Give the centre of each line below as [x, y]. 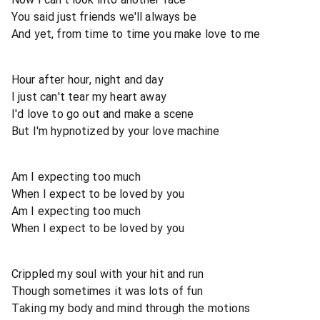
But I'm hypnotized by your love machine [116, 131]
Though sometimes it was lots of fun [107, 291]
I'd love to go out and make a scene [103, 114]
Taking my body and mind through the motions [131, 308]
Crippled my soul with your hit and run [108, 274]
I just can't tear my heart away [89, 96]
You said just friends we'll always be [104, 16]
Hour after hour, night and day [87, 79]
